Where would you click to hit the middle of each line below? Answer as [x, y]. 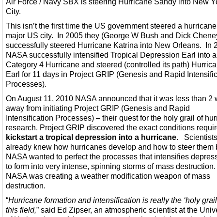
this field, [21, 210]
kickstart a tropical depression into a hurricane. [92, 137]
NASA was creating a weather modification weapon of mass [108, 176]
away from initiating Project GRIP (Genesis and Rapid [98, 108]
